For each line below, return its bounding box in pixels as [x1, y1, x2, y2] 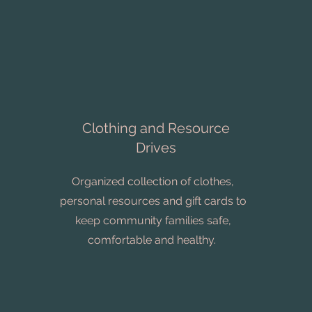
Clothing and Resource [81, 120, 230, 136]
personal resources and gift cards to [59, 194, 247, 208]
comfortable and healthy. [87, 233, 219, 247]
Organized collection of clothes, [72, 175, 234, 188]
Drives [135, 139, 176, 156]
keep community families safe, [75, 214, 231, 227]
